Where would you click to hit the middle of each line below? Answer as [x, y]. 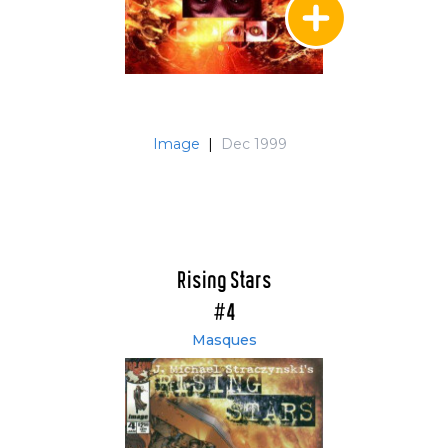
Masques [224, 340]
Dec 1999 [254, 144]
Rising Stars [224, 281]
